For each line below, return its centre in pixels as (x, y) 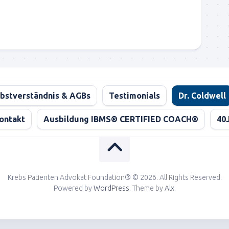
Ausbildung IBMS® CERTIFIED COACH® (121, 119)
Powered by (73, 188)
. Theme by (147, 188)
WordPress (111, 188)
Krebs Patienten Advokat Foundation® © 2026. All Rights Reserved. (114, 178)
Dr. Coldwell (202, 96)
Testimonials (134, 96)
